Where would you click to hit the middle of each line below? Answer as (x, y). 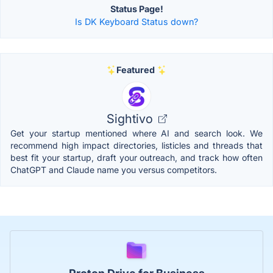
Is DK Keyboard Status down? (136, 22)
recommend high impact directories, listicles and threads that (136, 146)
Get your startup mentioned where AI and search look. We (136, 133)
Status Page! (136, 9)
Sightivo (131, 119)
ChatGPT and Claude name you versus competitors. (114, 170)
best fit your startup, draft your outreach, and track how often (136, 158)
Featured (135, 70)
